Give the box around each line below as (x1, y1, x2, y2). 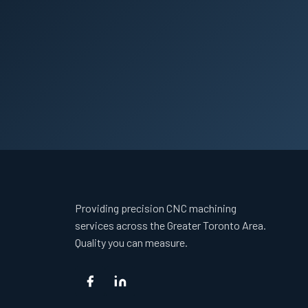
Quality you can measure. (75, 236, 188, 250)
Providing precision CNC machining (75, 201, 236, 215)
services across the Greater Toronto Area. (75, 219, 266, 232)
